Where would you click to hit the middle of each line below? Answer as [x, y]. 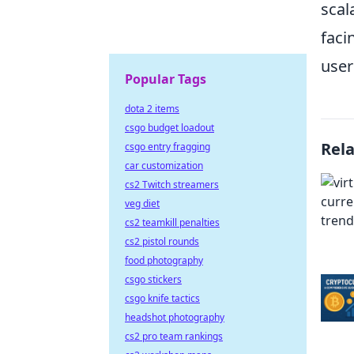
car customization [164, 166]
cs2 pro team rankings [174, 336]
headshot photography [175, 317]
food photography [164, 260]
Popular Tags [166, 79]
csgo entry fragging [168, 147]
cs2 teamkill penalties [172, 222]
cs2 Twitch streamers [172, 185]
